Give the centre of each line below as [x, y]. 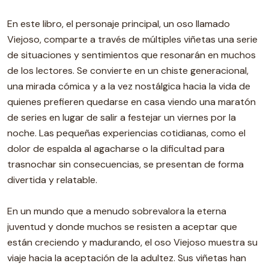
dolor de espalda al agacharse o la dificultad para [116, 149]
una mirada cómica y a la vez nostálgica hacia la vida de [129, 86]
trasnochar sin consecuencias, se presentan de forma [125, 164]
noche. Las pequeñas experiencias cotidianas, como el [126, 133]
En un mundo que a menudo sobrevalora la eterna [117, 211]
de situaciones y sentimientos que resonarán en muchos [131, 55]
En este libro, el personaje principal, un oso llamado [119, 24]
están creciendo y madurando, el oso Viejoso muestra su [132, 242]
